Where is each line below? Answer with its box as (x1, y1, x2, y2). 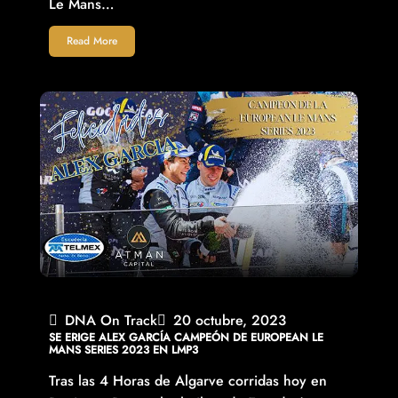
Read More (66, 33, 117, 50)
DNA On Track (64, 310, 157, 331)
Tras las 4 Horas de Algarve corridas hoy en (48, 370, 327, 392)
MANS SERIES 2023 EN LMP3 (48, 342, 198, 359)
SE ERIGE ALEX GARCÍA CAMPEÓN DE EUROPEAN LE (48, 330, 323, 346)
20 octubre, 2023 (172, 310, 286, 331)
